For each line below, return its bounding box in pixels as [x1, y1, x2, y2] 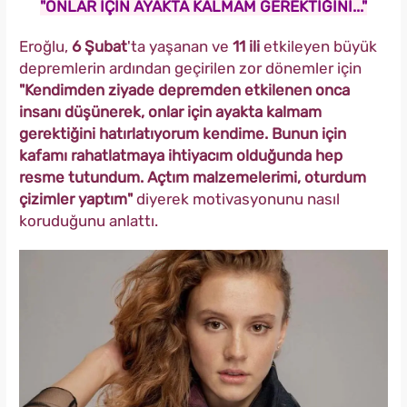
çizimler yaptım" [19, 190, 133, 209]
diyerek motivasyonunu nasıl [133, 190, 340, 209]
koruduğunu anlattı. [19, 212, 158, 231]
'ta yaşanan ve [127, 37, 233, 56]
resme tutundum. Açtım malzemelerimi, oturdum [19, 168, 366, 187]
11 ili [233, 37, 263, 56]
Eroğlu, [19, 37, 68, 56]
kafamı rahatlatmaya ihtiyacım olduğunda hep [19, 146, 342, 165]
